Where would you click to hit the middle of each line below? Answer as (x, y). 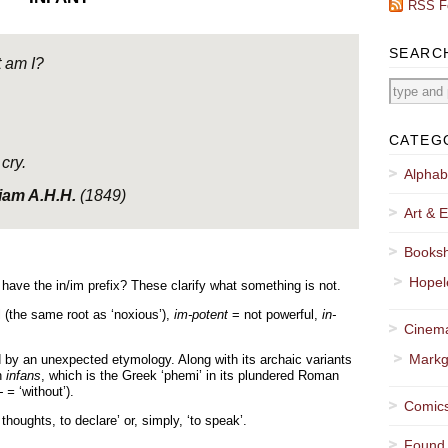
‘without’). (44, 391)
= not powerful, (275, 314)
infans (23, 375)
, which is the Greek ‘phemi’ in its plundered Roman (190, 375)
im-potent (201, 314)
